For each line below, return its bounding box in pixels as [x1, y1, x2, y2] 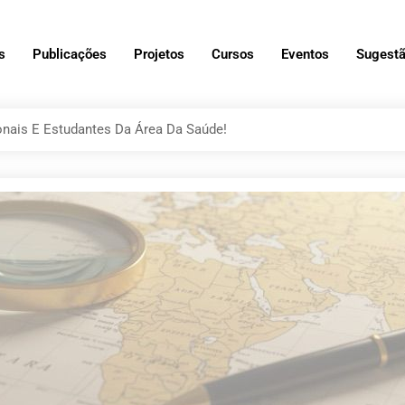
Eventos [281, 45, 329, 62]
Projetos [134, 45, 184, 62]
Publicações [33, 45, 107, 62]
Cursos [212, 45, 254, 62]
